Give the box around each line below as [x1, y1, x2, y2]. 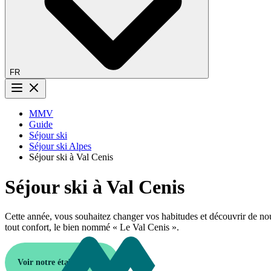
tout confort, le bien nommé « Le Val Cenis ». [5, 222, 179, 233]
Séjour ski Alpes [29, 141, 91, 152]
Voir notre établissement [18, 258, 106, 267]
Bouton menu [25, 96, 71, 106]
